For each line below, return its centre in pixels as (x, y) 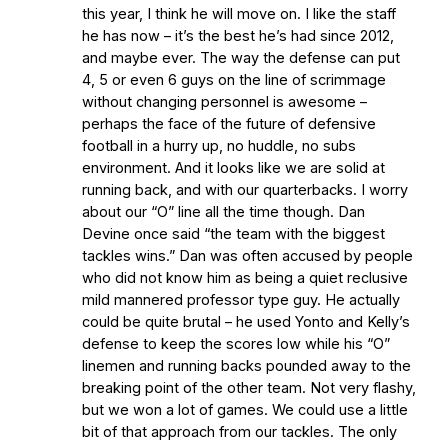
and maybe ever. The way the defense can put (241, 58)
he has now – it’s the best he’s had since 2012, (238, 36)
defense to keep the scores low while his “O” (236, 344)
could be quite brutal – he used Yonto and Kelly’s (246, 322)
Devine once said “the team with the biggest (233, 234)
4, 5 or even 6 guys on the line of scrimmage (234, 80)
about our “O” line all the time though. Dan (223, 212)
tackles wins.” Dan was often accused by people (247, 256)
